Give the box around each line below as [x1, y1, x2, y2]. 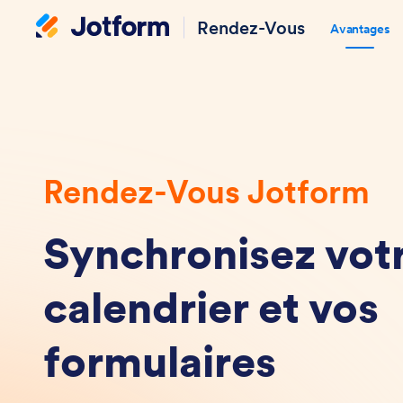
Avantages [330, 21, 390, 37]
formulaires [43, 335, 276, 389]
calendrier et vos [43, 281, 379, 335]
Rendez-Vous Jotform [43, 172, 370, 212]
